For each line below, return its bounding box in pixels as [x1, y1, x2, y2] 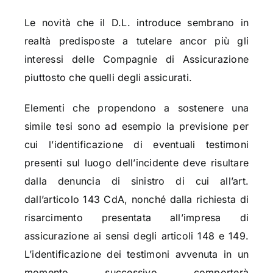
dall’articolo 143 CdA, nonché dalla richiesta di [24, 193, 249, 206]
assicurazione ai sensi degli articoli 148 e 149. [24, 230, 249, 243]
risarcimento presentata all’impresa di [24, 211, 249, 224]
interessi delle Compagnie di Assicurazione [24, 53, 249, 66]
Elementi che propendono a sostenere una [24, 102, 249, 115]
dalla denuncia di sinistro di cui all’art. [24, 175, 249, 188]
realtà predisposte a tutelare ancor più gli [24, 35, 249, 48]
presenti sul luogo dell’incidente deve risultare [24, 157, 249, 169]
